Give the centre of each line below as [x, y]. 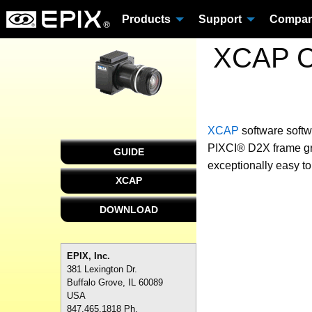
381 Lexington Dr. [102, 269]
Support [220, 19]
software [263, 131]
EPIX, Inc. [88, 256]
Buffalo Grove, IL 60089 [115, 282]
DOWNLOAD [128, 209]
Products [146, 19]
